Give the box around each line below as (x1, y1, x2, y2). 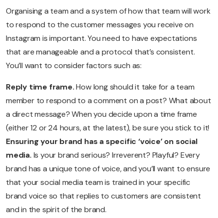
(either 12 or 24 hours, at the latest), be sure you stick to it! (6, 122, 210, 133)
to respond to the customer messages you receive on (6, 19, 194, 30)
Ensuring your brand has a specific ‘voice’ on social (6, 136, 198, 146)
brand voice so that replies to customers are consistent (6, 190, 201, 201)
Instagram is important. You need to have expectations (6, 33, 197, 43)
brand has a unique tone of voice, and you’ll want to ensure (6, 163, 211, 174)
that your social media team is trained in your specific (6, 177, 190, 187)
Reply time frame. (6, 81, 74, 92)
